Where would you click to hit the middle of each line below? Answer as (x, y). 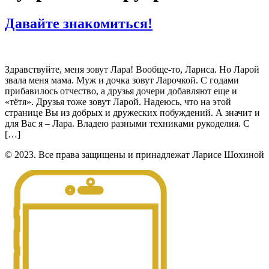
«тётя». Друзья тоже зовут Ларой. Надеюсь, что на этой (118, 101)
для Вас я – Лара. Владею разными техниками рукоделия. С (127, 123)
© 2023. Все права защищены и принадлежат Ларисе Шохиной (134, 154)
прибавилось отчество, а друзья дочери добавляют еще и (121, 91)
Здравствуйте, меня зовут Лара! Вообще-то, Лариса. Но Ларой (132, 69)
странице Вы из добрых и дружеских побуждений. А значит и (132, 112)
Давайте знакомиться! (79, 23)
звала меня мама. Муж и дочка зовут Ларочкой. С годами (122, 80)
